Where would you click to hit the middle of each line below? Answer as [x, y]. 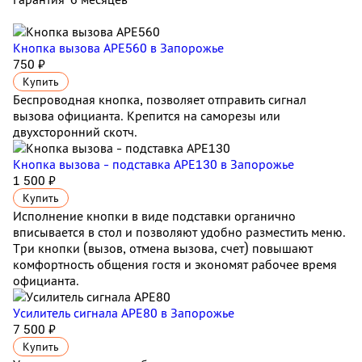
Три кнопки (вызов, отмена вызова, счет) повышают [163, 248]
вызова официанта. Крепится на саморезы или [147, 116]
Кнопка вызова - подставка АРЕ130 [117, 164]
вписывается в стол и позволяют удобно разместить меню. [179, 232]
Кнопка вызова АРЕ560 [82, 48]
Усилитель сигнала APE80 [87, 313]
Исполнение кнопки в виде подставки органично [154, 216]
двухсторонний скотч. [75, 132]
